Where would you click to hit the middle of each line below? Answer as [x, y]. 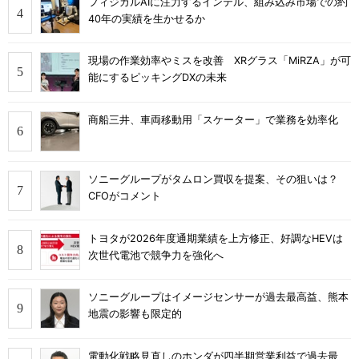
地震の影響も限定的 [135, 314]
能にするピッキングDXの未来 [157, 78]
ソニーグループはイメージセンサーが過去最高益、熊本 [218, 297]
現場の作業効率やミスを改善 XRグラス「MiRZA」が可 [220, 61]
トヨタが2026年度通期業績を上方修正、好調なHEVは [216, 238]
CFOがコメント [125, 196]
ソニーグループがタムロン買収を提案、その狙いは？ [218, 179]
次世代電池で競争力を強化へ [156, 255]
